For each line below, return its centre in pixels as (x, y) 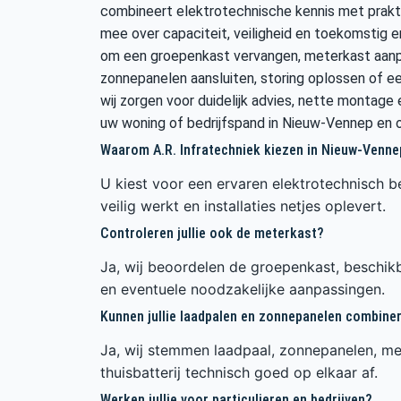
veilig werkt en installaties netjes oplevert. (243, 205)
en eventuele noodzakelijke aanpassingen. (243, 289)
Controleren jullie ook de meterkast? (212, 233)
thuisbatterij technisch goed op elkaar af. (239, 372)
